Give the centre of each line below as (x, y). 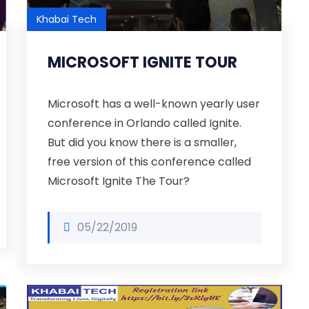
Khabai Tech (67, 19)
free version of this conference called (149, 162)
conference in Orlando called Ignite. (144, 123)
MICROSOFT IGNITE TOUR (142, 62)
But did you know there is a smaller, (142, 142)
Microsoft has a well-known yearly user (154, 104)
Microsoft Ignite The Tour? (119, 181)
